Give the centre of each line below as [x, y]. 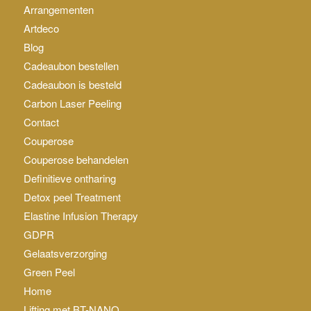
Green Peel [49, 272]
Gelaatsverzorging [65, 253]
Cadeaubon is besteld [72, 85]
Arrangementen [58, 10]
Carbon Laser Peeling [72, 103]
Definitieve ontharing [69, 178]
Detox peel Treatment [72, 197]
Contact [41, 122]
